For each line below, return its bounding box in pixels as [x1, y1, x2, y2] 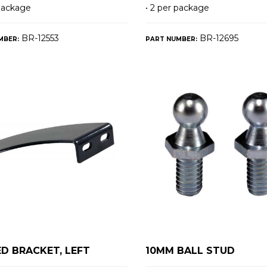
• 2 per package [145, 2, 209, 14]
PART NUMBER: [145, 35, 197, 44]
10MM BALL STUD [145, 244, 235, 256]
